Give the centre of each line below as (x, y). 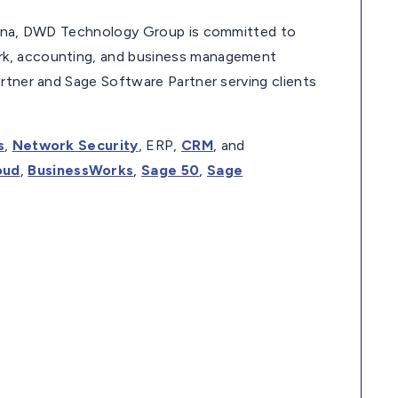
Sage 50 (171, 170)
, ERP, (159, 145)
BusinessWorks (81, 170)
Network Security (75, 145)
